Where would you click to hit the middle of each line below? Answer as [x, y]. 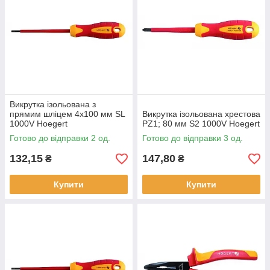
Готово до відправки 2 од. [60, 138]
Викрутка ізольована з [53, 105]
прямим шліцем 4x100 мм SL [67, 114]
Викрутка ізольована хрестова [201, 114]
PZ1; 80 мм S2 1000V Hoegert [201, 124]
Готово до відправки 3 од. [193, 138]
